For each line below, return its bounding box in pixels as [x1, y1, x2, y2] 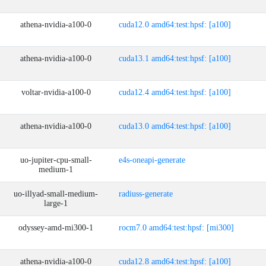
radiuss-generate [119, 189, 173, 198]
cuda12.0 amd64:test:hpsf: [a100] [119, 20, 231, 29]
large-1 [44, 199, 68, 208]
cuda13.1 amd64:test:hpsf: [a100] [119, 54, 231, 63]
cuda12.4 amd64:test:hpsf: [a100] [119, 88, 231, 97]
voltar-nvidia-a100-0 [21, 88, 91, 97]
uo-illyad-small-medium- [14, 189, 98, 198]
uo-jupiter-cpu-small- [20, 156, 92, 164]
